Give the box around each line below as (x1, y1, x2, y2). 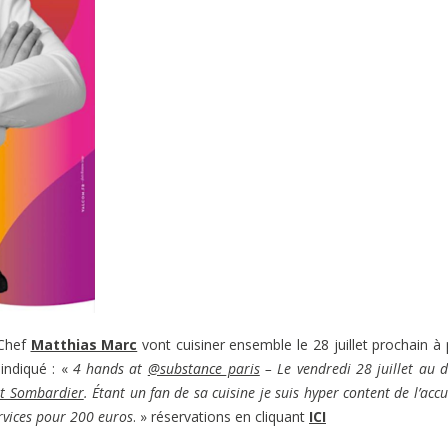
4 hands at (72, 359, 148, 379)
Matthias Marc (30, 335, 138, 355)
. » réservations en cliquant (133, 407, 309, 427)
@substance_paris (147, 359, 260, 379)
